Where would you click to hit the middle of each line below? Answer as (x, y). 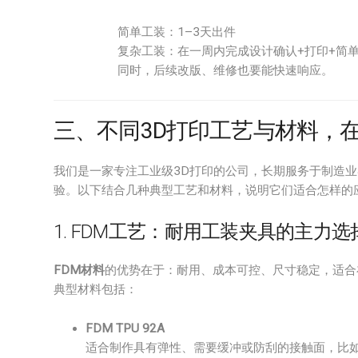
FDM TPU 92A (125, 328)
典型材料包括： (95, 289)
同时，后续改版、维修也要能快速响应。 (225, 70)
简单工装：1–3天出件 (177, 32)
